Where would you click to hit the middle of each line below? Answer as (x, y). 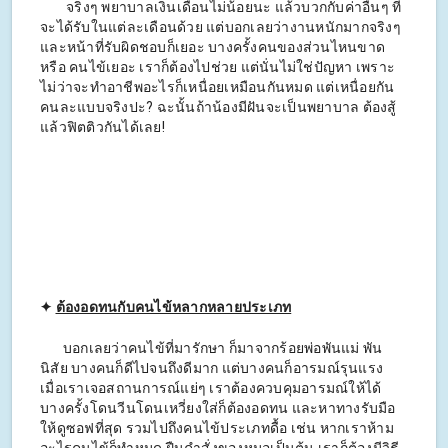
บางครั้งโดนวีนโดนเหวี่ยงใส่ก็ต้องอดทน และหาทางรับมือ (218, 408)
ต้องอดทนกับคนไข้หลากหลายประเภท (173, 307)
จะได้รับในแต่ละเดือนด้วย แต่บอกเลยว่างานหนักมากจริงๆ (220, 27)
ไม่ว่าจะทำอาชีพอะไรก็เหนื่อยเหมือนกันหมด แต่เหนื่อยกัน (217, 87)
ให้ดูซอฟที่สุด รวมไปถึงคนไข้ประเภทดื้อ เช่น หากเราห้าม (217, 428)
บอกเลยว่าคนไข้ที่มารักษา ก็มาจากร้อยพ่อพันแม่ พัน (211, 348)
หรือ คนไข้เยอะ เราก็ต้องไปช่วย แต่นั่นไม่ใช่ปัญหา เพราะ (217, 67)
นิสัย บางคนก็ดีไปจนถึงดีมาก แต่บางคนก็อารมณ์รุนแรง (211, 368)
